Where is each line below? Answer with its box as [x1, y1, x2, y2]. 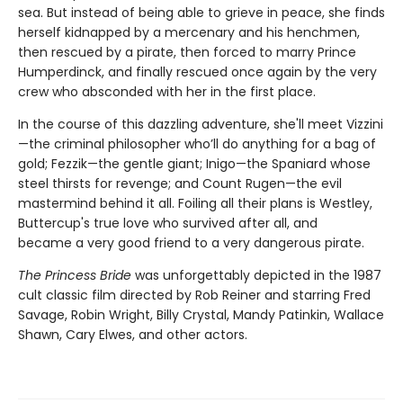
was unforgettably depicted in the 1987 [131, 266, 381, 285]
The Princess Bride [18, 266, 131, 285]
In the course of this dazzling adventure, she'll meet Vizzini [18, 115, 383, 134]
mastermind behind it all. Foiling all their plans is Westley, [18, 194, 372, 213]
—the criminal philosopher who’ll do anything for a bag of [18, 135, 376, 154]
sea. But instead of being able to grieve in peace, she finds [18, 4, 385, 22]
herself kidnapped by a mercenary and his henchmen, [18, 23, 360, 42]
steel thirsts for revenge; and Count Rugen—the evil [18, 175, 342, 193]
